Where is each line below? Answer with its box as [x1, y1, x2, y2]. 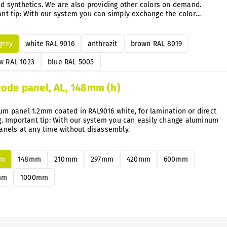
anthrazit [87, 39, 118, 48]
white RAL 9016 [25, 39, 74, 48]
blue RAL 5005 [48, 57, 94, 66]
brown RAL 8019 [130, 39, 182, 48]
